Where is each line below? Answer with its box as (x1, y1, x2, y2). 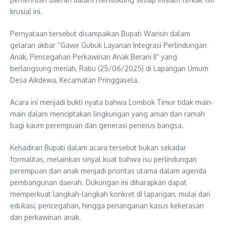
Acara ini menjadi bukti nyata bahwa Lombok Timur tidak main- (10, 97, 213, 106)
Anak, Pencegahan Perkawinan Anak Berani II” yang (10, 52, 177, 61)
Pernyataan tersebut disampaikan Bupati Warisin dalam (10, 29, 190, 38)
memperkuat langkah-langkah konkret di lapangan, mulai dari (10, 189, 210, 198)
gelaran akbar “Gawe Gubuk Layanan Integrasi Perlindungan (10, 40, 207, 49)
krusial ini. (10, 7, 42, 16)
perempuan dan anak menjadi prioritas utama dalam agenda (10, 166, 206, 175)
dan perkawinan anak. (10, 212, 81, 221)
